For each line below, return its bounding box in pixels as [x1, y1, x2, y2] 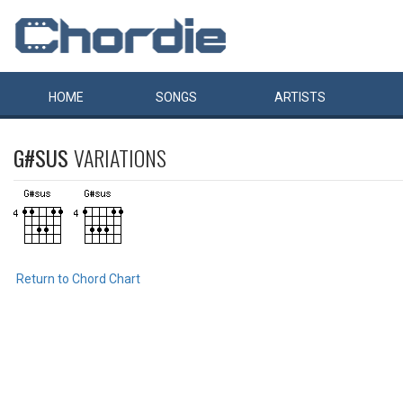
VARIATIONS [74, 141, 166, 174]
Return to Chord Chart [16, 272, 140, 286]
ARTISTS [274, 90, 326, 104]
